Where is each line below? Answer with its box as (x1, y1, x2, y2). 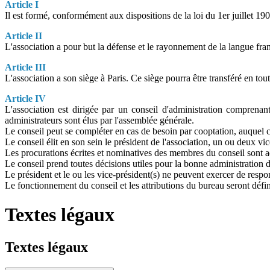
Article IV (5, 93, 46, 104)
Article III (5, 61, 46, 72)
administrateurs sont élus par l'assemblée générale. (5, 115, 194, 125)
